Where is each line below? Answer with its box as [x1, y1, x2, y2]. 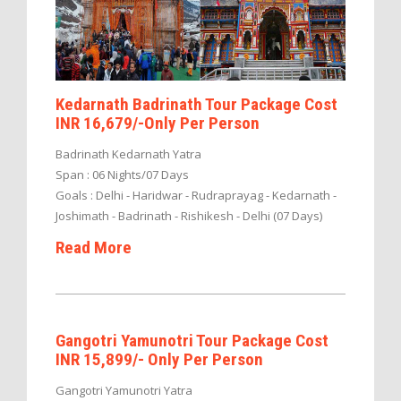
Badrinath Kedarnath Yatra [55, 145, 201, 162]
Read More [55, 236, 132, 258]
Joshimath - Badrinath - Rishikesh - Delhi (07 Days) [55, 207, 322, 224]
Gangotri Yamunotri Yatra [55, 382, 192, 399]
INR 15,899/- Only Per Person [55, 349, 263, 371]
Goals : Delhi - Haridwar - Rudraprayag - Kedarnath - [55, 186, 337, 203]
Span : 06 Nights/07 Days [55, 166, 189, 183]
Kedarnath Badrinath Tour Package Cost [55, 93, 337, 115]
